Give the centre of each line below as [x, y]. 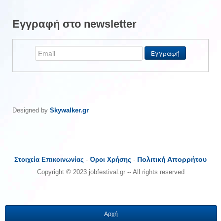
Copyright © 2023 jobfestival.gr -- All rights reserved [110, 172]
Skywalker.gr [69, 110]
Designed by [31, 110]
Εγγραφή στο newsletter [74, 24]
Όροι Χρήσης [110, 159]
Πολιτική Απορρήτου [172, 159]
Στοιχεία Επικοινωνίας [49, 159]
